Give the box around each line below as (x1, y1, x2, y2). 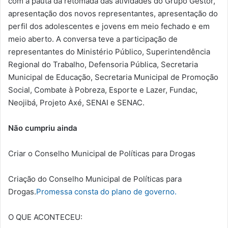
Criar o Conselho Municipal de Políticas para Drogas (8, 149, 195, 159)
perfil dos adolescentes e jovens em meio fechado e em (8, 21, 210, 32)
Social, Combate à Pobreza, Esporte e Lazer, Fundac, (8, 85, 197, 95)
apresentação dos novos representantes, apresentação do (8, 9, 218, 19)
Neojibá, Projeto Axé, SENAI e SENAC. (8, 98, 145, 108)
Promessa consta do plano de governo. (36, 187, 177, 197)
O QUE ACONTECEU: (8, 212, 82, 222)
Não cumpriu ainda (8, 123, 77, 133)
